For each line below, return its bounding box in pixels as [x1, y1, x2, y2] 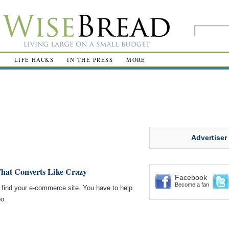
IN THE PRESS [67, 56, 113, 63]
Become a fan [175, 181, 209, 188]
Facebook [175, 173, 207, 181]
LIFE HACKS [14, 56, 54, 63]
